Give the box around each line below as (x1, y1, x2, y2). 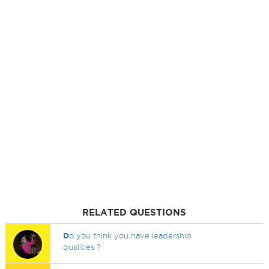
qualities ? (63, 243, 101, 251)
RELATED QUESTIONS (82, 207, 187, 217)
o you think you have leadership (69, 231, 192, 240)
